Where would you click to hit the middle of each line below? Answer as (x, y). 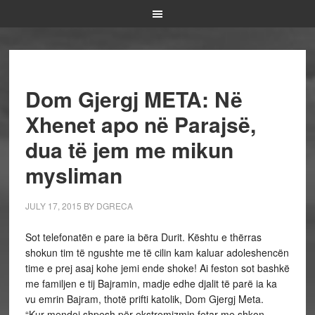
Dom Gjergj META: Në (134, 99)
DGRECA (114, 206)
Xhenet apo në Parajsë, (140, 124)
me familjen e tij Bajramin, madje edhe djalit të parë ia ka (151, 283)
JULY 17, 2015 (53, 206)
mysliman (73, 175)
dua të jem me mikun (129, 149)
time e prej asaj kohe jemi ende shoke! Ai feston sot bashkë (157, 268)
